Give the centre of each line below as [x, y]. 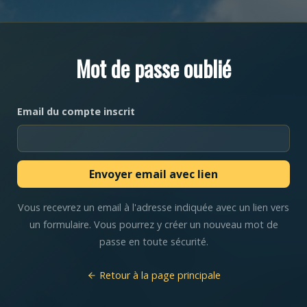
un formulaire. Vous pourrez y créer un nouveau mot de [153, 225]
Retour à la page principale [158, 275]
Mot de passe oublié [153, 68]
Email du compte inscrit [76, 111]
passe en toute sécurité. [153, 242]
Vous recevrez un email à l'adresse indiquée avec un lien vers [153, 208]
